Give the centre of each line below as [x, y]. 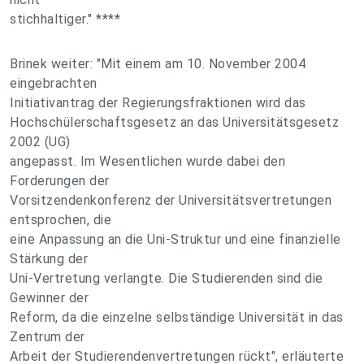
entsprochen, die [61, 220]
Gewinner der [49, 298]
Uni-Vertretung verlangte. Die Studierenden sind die [167, 278]
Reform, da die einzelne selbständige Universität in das [177, 317]
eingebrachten [54, 83]
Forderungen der [60, 181]
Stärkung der [49, 259]
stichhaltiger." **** [65, 19]
